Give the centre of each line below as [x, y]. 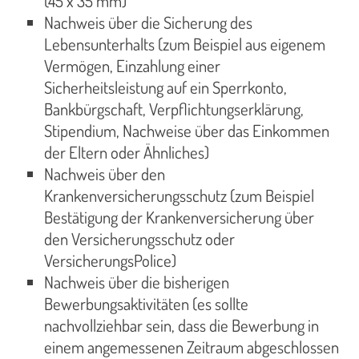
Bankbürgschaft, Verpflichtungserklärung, [174, 109]
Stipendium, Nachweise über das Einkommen [187, 131]
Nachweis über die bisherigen [137, 282]
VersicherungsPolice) [110, 261]
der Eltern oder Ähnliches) [127, 153]
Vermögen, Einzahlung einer [132, 66]
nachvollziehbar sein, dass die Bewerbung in [182, 326]
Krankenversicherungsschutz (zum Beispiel [179, 196]
